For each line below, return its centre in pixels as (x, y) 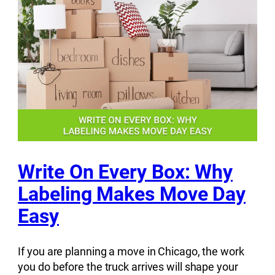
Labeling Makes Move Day (132, 194)
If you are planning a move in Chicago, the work (131, 251)
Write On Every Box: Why (126, 172)
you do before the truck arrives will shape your (128, 266)
